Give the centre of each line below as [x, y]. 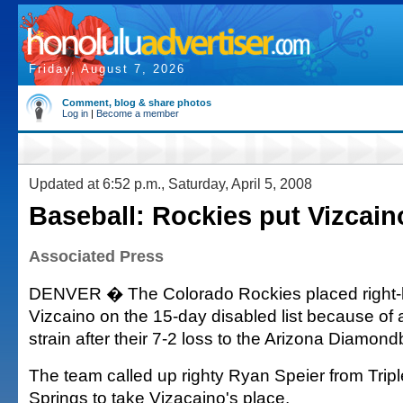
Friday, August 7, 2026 [107, 69]
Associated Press [96, 256]
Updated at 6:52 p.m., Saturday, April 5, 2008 [170, 184]
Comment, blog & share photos [137, 103]
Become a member [138, 113]
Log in [75, 113]
